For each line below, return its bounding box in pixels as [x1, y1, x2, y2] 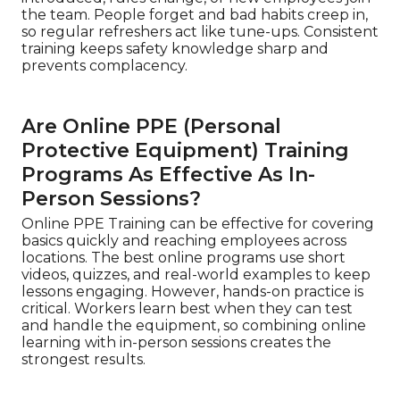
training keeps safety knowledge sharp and [21, 40, 329, 57]
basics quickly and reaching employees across [21, 232, 346, 249]
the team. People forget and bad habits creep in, [21, 6, 368, 23]
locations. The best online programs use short [21, 249, 346, 266]
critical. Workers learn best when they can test [21, 300, 353, 317]
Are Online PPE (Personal [21, 114, 281, 138]
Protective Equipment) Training [21, 138, 349, 162]
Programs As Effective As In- [21, 162, 315, 187]
